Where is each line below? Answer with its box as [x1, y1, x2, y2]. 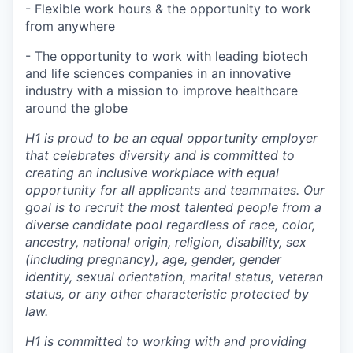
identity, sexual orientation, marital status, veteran [25, 269, 323, 284]
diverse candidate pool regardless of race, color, [25, 217, 315, 232]
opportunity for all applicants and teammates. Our [25, 182, 325, 198]
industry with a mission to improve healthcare [25, 83, 298, 98]
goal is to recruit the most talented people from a [25, 199, 321, 215]
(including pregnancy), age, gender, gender [25, 251, 281, 267]
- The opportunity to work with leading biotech [25, 48, 307, 64]
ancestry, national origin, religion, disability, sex [25, 234, 307, 250]
